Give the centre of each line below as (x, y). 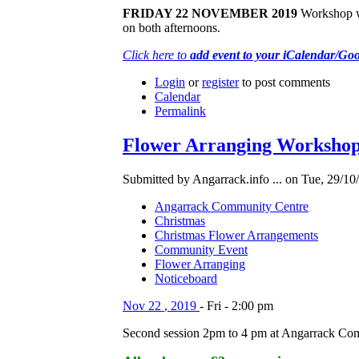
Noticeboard (186, 278)
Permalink (180, 111)
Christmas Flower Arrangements (236, 235)
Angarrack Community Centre (232, 206)
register (220, 82)
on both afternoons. (171, 27)
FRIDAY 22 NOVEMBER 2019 (210, 13)
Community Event (201, 249)
